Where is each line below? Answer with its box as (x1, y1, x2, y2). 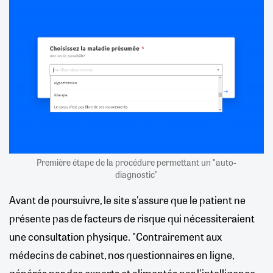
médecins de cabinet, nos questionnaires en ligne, (9, 247, 234, 262)
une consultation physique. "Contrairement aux (9, 229, 222, 244)
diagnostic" (115, 168, 158, 180)
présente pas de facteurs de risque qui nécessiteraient (9, 210, 255, 225)
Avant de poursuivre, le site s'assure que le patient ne (9, 192, 246, 207)
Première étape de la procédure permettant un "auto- (37, 155, 236, 168)
